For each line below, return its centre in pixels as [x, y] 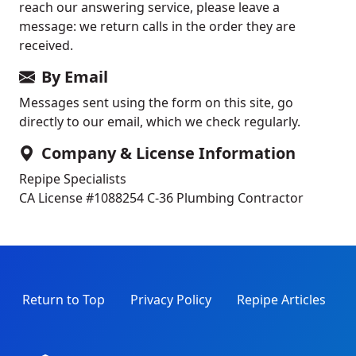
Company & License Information [168, 153]
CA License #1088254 [83, 198]
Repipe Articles [281, 300]
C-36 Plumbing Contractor [225, 198]
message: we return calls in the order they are [157, 27]
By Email [75, 77]
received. [46, 46]
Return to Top [64, 300]
